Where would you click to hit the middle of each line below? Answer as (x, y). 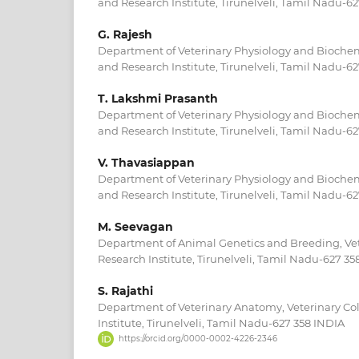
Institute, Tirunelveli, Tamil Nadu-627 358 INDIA (221, 323)
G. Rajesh (125, 34)
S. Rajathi (125, 290)
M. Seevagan (135, 226)
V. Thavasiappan (146, 162)
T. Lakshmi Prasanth (158, 98)
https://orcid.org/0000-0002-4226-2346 (198, 339)
